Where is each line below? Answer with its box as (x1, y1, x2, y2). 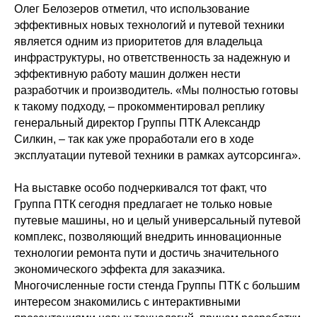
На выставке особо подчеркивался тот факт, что (14, 182, 267, 194)
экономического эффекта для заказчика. (14, 263, 225, 275)
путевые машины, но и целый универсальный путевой (14, 214, 301, 226)
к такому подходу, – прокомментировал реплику (14, 100, 265, 113)
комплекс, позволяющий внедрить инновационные (14, 231, 282, 243)
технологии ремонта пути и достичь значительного (14, 247, 279, 259)
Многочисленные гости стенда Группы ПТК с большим (14, 279, 300, 292)
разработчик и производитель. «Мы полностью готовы (14, 84, 299, 96)
